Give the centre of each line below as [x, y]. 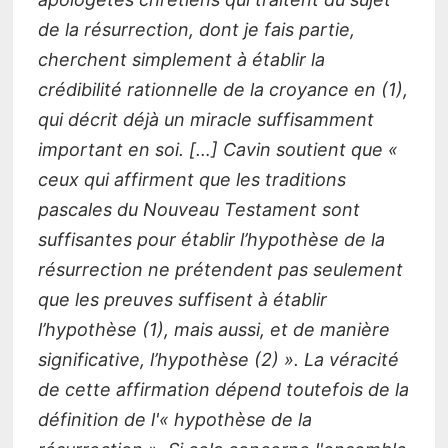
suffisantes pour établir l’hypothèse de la [211, 240]
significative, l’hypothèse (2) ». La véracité [218, 360]
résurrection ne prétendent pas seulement [220, 270]
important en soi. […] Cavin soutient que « [217, 150]
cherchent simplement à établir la [181, 60]
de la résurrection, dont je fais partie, [196, 30]
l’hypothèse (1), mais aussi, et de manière [213, 330]
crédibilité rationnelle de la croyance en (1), [222, 90]
